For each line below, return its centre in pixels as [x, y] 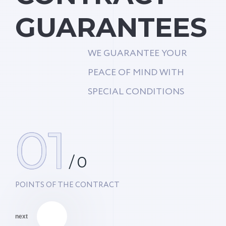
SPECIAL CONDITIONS [136, 92]
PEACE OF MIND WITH [136, 72]
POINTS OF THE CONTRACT [67, 185]
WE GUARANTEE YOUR [137, 53]
